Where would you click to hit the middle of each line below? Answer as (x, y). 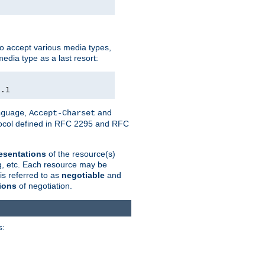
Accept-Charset (62, 113)
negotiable (83, 175)
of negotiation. (44, 185)
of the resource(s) (81, 153)
